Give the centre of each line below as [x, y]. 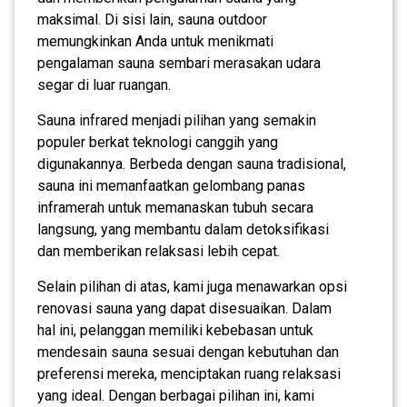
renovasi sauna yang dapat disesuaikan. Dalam [184, 308]
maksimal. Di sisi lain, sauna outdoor [152, 19]
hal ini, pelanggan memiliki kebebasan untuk [175, 330]
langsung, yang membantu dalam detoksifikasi [183, 229]
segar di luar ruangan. [104, 84]
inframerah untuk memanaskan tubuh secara [175, 207]
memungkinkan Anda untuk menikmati [155, 41]
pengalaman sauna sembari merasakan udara [179, 63]
